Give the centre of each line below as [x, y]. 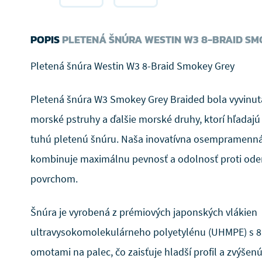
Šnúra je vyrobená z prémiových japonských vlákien [144, 212]
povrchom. [54, 179]
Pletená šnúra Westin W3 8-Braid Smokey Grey [132, 66]
